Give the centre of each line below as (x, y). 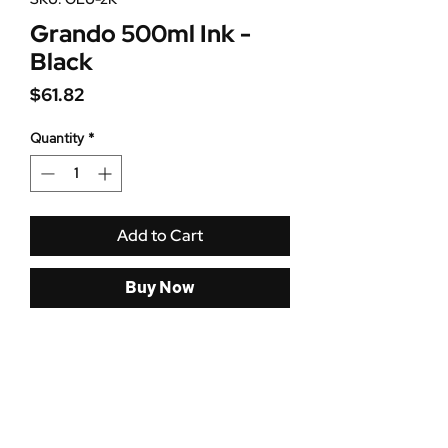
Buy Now (160, 288)
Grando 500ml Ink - (140, 34)
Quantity (57, 138)
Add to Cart (160, 236)
